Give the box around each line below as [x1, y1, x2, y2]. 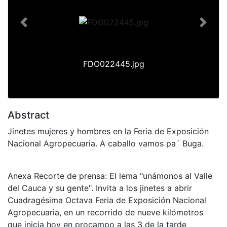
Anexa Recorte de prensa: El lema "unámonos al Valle [8, 170, 212, 181]
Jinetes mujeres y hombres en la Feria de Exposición [8, 126, 209, 136]
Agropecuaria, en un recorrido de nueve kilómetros [8, 207, 203, 217]
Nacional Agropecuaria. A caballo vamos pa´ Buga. [8, 138, 204, 148]
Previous [23, 22, 56, 33]
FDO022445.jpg [83, 58, 144, 69]
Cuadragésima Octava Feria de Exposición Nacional [8, 195, 206, 205]
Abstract [8, 108, 49, 121]
